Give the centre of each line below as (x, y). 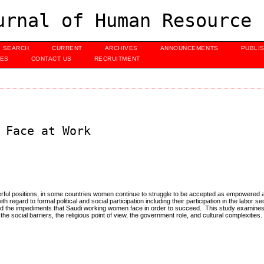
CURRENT (67, 48)
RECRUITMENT (117, 59)
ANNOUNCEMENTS (189, 48)
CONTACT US (51, 59)
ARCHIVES (121, 48)
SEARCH (16, 48)
